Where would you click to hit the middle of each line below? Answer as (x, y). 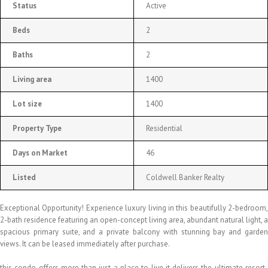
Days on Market (40, 153)
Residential (164, 128)
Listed (24, 177)
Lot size (27, 103)
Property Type (37, 128)
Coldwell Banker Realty (185, 177)
